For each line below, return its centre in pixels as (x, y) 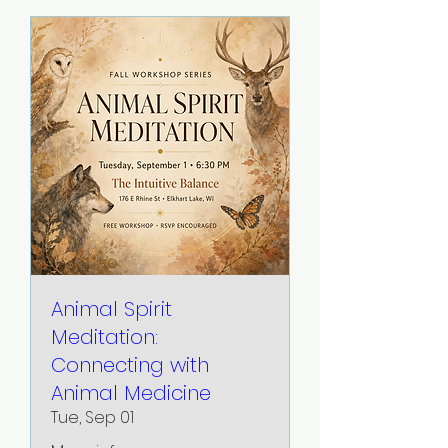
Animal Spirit (111, 308)
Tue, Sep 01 (92, 417)
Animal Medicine (131, 392)
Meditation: (104, 336)
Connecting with (130, 364)
